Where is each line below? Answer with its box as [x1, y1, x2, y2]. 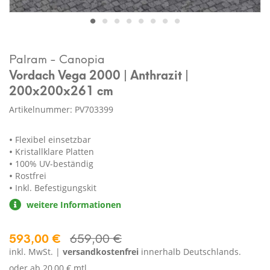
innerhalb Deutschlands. [139, 246, 241, 258]
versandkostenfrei [63, 246, 139, 258]
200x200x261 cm [9, 80, 113, 100]
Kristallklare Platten [15, 146, 94, 158]
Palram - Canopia [9, 49, 105, 67]
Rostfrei [15, 170, 46, 182]
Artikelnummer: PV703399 [9, 104, 113, 116]
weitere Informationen [24, 199, 121, 211]
